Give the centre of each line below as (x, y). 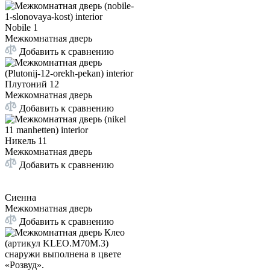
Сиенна (20, 198)
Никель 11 (26, 141)
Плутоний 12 (32, 84)
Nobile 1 (21, 28)
